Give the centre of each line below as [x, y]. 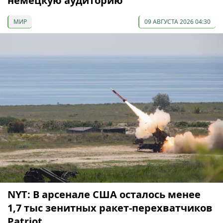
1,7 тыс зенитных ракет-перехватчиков [110, 208]
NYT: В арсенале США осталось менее [104, 195]
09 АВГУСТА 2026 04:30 [177, 22]
